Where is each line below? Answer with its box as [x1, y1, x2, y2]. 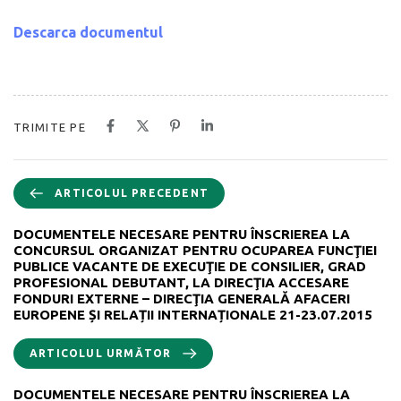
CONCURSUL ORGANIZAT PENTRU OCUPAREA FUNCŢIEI [13, 242, 377, 258]
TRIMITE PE [13, 120, 86, 133]
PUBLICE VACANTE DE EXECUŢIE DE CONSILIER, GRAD [13, 258, 366, 274]
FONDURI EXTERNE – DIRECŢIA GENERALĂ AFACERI [13, 290, 350, 306]
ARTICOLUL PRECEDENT [55, 186, 209, 199]
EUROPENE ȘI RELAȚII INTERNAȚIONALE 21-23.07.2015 [13, 306, 372, 322]
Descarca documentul [13, 23, 163, 40]
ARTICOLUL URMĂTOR [30, 346, 172, 359]
